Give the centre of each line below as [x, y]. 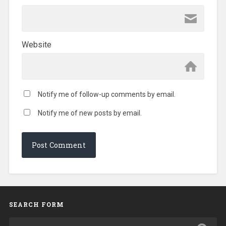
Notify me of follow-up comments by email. [106, 95]
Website [36, 45]
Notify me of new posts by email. [90, 113]
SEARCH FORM [36, 205]
